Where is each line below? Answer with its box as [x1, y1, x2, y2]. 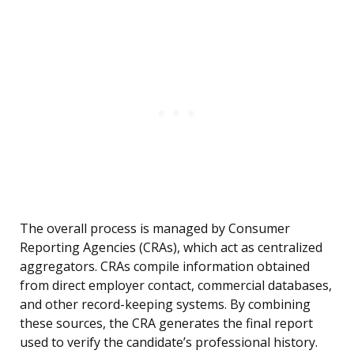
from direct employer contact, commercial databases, [20, 277, 332, 295]
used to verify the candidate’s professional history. [20, 333, 318, 352]
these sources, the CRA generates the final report [20, 314, 313, 333]
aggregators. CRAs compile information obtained [20, 258, 310, 276]
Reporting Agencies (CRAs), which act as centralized [20, 239, 322, 257]
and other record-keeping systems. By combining [20, 296, 311, 314]
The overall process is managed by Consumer [20, 220, 290, 238]
